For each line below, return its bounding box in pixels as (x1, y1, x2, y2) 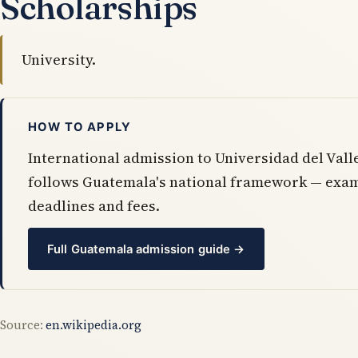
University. (22, 50, 96, 70)
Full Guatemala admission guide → (46, 241, 245, 257)
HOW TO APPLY (28, 120, 132, 135)
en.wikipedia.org (46, 316, 141, 333)
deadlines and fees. (28, 196, 160, 217)
